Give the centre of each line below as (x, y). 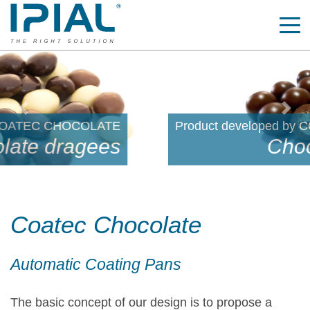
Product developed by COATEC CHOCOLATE (138, 126)
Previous (47, 117)
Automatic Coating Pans (96, 265)
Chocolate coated (184, 147)
